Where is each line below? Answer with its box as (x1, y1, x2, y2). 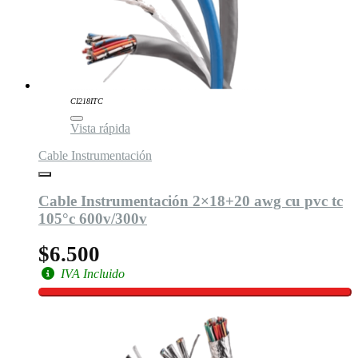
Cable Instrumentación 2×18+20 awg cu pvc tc (38, 192, 343, 209)
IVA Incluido (58, 267, 125, 281)
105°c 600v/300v (38, 209, 147, 227)
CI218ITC (70, 96, 103, 105)
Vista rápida (70, 121, 130, 135)
